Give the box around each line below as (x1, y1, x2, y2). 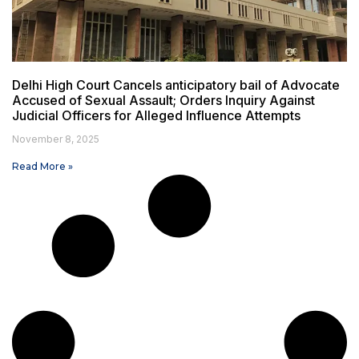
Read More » (12, 160, 73, 173)
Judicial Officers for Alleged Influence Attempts (12, 107, 301, 124)
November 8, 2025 (12, 133, 99, 146)
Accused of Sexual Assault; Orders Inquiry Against (12, 92, 315, 109)
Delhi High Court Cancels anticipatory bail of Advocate (12, 77, 340, 94)
